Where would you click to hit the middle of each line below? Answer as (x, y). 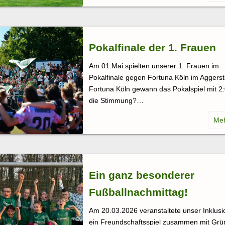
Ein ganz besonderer (142, 175)
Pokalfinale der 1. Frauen (152, 47)
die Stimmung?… (116, 100)
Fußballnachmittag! (138, 192)
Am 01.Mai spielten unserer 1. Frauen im (154, 66)
